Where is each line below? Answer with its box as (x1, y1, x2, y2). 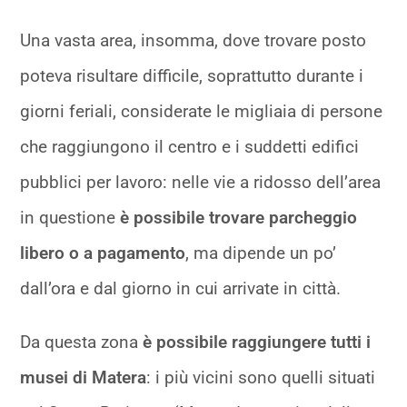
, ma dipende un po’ (185, 243, 337, 264)
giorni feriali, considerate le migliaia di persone (20, 101, 383, 123)
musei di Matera (20, 367, 147, 389)
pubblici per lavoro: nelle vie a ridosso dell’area (20, 172, 382, 194)
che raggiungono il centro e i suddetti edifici (20, 136, 360, 158)
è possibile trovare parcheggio (120, 207, 358, 229)
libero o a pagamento (20, 243, 186, 264)
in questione (20, 207, 121, 229)
